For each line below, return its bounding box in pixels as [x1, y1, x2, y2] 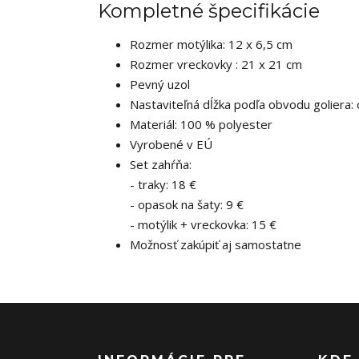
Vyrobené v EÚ [130, 136, 212, 152]
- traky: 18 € [130, 176, 196, 192]
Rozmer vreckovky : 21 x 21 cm [130, 56, 302, 72]
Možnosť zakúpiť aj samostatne [130, 236, 301, 252]
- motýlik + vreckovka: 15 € [130, 216, 276, 232]
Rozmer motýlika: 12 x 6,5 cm [130, 36, 292, 52]
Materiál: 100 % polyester [130, 116, 272, 132]
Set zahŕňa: [130, 156, 192, 172]
